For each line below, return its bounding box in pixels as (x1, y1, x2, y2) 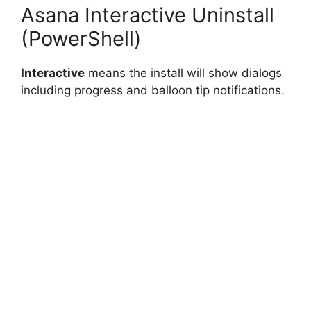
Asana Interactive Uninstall (21, 3, 274, 28)
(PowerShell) (21, 26, 142, 51)
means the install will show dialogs (85, 66, 282, 81)
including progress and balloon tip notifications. (21, 83, 285, 98)
